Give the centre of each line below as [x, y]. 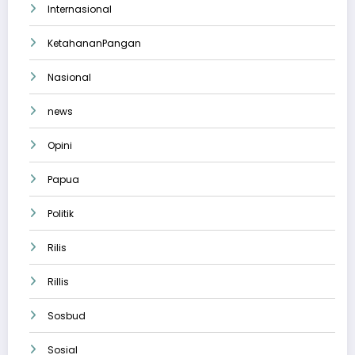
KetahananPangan [94, 43]
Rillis [58, 281]
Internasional [80, 9]
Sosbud [67, 315]
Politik [61, 213]
